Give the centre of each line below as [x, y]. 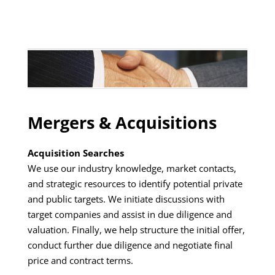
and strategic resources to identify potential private [135, 184]
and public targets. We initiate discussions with [126, 199]
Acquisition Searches [76, 153]
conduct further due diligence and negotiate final [130, 245]
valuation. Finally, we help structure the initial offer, [136, 230]
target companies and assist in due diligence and [130, 215]
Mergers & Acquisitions [122, 123]
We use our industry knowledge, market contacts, [132, 168]
